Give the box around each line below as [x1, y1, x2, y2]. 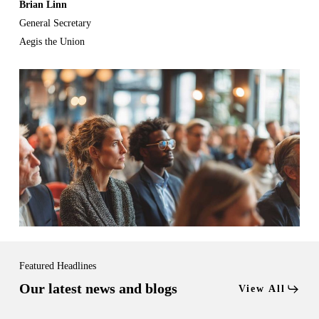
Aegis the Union [19, 36, 85, 48]
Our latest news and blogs [19, 281, 178, 297]
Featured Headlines [19, 261, 97, 272]
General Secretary [19, 18, 91, 29]
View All [238, 283, 286, 295]
